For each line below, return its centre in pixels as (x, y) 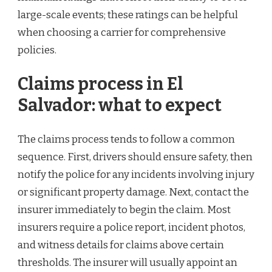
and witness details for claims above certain (121, 245)
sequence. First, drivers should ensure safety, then (135, 157)
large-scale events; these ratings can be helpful (128, 15)
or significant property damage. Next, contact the (133, 192)
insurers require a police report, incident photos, (131, 227)
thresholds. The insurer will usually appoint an (127, 262)
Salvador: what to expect (120, 106)
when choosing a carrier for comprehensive (122, 33)
